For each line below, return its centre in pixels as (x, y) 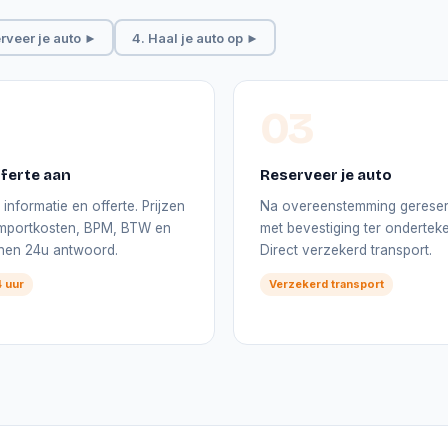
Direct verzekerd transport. (346, 250)
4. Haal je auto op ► (195, 37)
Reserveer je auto (326, 175)
